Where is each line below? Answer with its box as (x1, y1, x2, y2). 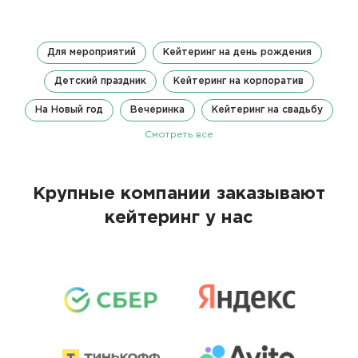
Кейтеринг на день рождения (162, 48, 312, 58)
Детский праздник (54, 77, 146, 86)
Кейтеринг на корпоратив (173, 77, 304, 86)
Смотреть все (145, 130, 213, 140)
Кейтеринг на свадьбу (212, 105, 323, 115)
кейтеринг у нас (105, 210, 253, 227)
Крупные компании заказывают (33, 186, 325, 203)
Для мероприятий (46, 48, 136, 58)
